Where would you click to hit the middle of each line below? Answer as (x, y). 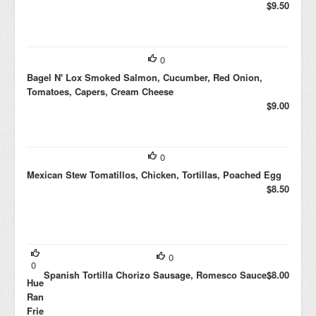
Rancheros (50, 297)
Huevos (43, 282)
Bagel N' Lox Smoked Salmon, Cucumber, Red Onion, (145, 77)
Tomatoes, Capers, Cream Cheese (100, 91)
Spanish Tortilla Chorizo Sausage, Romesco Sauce (155, 275)
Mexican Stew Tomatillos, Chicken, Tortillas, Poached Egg (154, 175)
